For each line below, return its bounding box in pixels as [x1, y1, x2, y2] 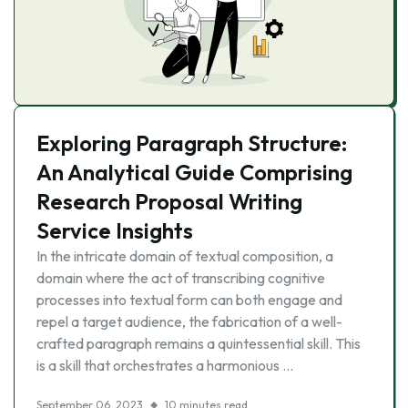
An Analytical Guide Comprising [36, 158, 352, 186]
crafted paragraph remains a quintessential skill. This [36, 334, 361, 352]
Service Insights [36, 217, 193, 244]
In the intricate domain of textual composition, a [36, 247, 333, 265]
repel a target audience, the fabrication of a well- [36, 312, 342, 331]
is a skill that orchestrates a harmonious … [36, 356, 293, 374]
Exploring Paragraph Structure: [36, 129, 347, 157]
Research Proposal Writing [36, 188, 302, 215]
